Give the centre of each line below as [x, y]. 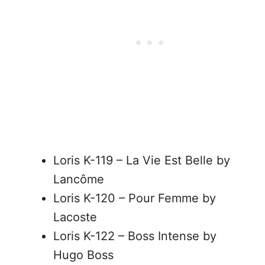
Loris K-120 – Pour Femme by [135, 198]
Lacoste [75, 217]
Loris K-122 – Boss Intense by [135, 236]
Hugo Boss [83, 255]
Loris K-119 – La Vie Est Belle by [142, 160]
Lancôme [79, 179]
